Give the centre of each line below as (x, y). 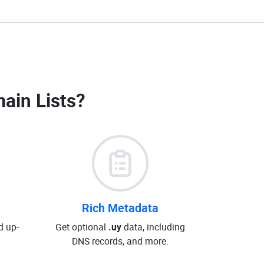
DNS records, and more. (120, 241)
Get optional (82, 227)
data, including (153, 227)
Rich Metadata (120, 208)
